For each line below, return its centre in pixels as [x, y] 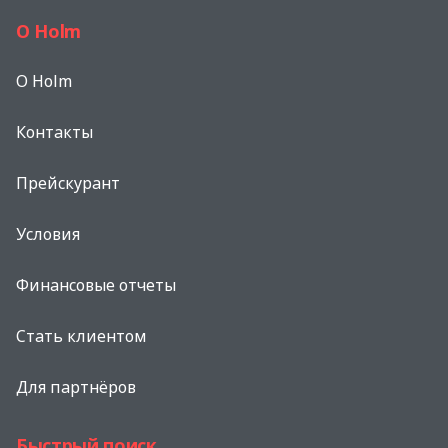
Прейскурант [68, 182]
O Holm [44, 80]
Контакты [54, 131]
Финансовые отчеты [96, 284]
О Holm [49, 30]
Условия [48, 233]
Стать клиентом [81, 335]
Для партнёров [76, 386]
